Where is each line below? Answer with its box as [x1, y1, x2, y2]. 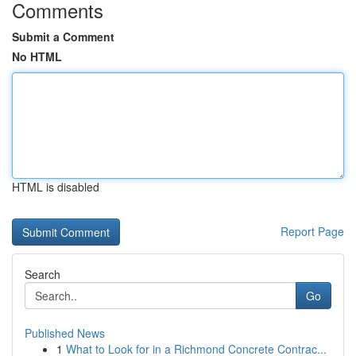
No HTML [12, 48, 62, 64]
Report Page [281, 223, 344, 239]
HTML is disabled [12, 179, 99, 195]
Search [25, 266, 60, 282]
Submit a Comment [12, 29, 114, 44]
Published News [25, 325, 105, 341]
